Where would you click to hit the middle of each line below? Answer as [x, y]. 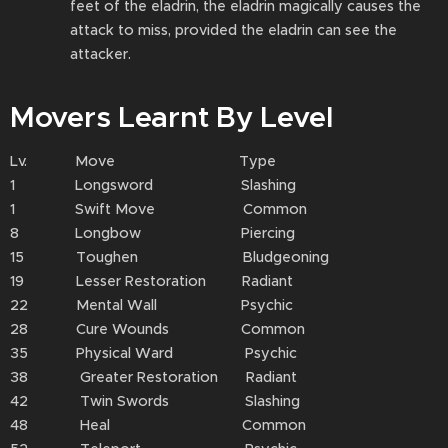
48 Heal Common [158, 425]
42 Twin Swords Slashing [155, 401]
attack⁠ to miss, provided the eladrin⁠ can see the [233, 30]
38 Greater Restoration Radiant [153, 377]
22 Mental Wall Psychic [151, 305]
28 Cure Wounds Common [159, 329]
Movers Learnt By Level [171, 117]
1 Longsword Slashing [153, 185]
